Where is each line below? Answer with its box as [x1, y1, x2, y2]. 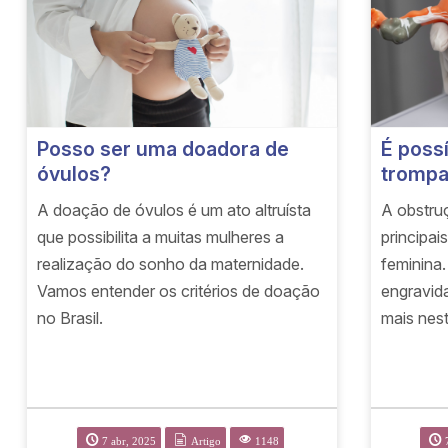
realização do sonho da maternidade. [37, 254, 305, 274]
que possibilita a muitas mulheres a [37, 227, 285, 247]
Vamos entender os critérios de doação [37, 281, 321, 301]
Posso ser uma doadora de [37, 137, 290, 161]
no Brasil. [37, 308, 104, 328]
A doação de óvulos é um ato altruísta [37, 200, 312, 220]
